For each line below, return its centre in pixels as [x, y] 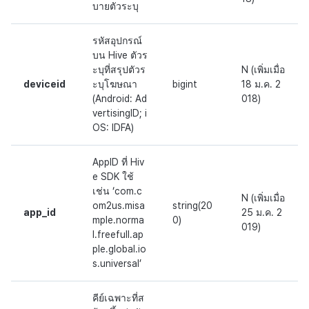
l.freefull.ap [118, 235]
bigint [185, 84]
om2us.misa [119, 206]
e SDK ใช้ [113, 177]
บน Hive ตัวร [120, 56]
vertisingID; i [120, 113]
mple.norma [118, 220]
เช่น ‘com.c [117, 191]
